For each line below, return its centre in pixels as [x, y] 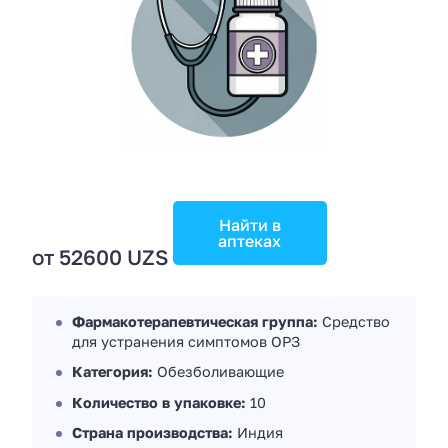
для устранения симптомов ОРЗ [186, 341]
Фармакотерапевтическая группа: [195, 321]
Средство [354, 321]
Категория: [112, 372]
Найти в [249, 224]
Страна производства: [152, 432]
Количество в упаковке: [159, 402]
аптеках [250, 240]
